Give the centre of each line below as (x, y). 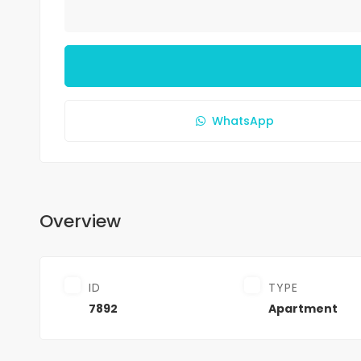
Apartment (303, 308)
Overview (80, 221)
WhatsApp (243, 120)
